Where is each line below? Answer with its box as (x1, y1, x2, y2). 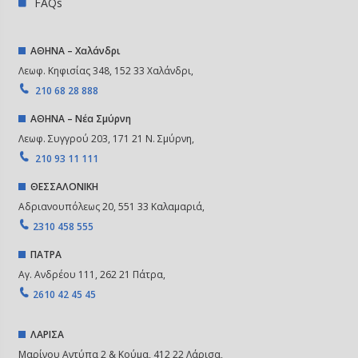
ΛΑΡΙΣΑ (26, 327, 65, 341)
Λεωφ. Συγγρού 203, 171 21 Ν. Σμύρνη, (18, 131, 195, 145)
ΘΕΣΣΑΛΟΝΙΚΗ (26, 179, 99, 193)
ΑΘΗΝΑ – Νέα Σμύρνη (26, 111, 132, 125)
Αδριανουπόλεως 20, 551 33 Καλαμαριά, (18, 199, 205, 213)
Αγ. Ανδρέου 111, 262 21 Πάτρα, (18, 267, 166, 281)
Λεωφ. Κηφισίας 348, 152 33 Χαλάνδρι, (18, 63, 194, 78)
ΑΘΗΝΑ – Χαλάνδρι (26, 43, 121, 58)
